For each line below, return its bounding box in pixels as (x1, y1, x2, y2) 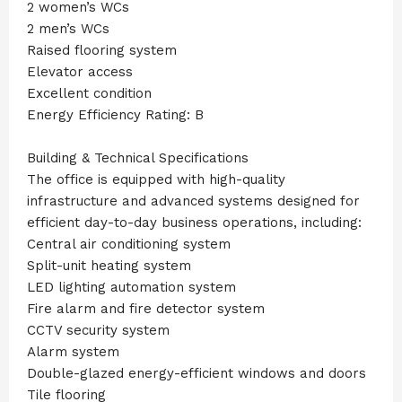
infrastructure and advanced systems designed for (27, 192, 360, 209)
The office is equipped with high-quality (27, 170, 285, 188)
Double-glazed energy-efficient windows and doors (27, 364, 366, 381)
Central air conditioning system (27, 235, 231, 252)
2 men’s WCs (27, 20, 109, 37)
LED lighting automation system (27, 278, 236, 295)
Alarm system (27, 343, 119, 360)
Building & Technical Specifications (27, 149, 249, 166)
